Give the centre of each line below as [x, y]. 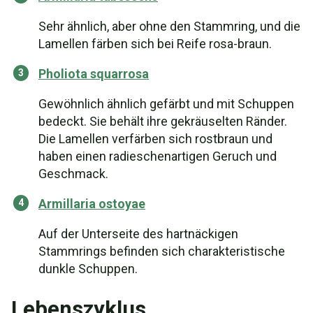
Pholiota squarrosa [94, 74]
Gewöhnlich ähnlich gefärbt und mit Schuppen [166, 104]
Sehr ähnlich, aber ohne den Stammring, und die [169, 26]
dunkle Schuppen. [88, 269]
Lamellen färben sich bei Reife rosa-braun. [155, 44]
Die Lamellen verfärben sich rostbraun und [155, 139]
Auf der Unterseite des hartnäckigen [138, 234]
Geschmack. [73, 174]
